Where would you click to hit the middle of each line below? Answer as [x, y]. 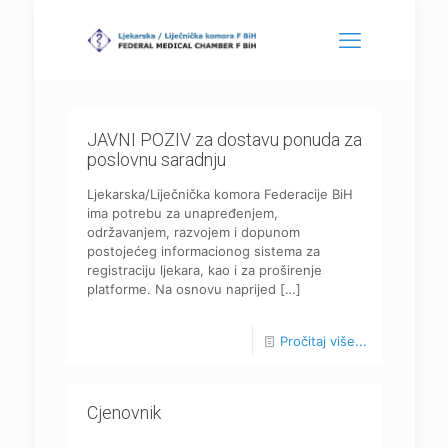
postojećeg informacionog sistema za [203, 251]
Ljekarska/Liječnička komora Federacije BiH [219, 194]
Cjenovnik [123, 412]
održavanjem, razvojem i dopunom [193, 232]
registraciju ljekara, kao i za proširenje [204, 270]
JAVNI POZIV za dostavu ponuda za [224, 139]
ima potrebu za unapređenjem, [182, 213]
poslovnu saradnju [156, 159]
